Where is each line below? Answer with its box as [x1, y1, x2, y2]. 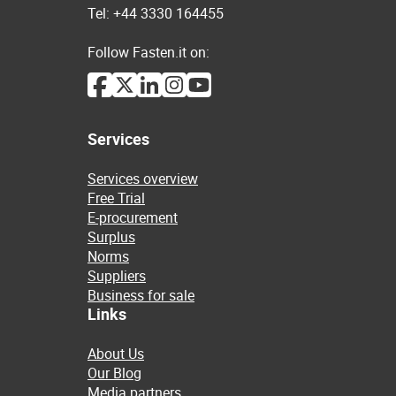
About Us [88, 344, 144, 363]
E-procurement [88, 208, 178, 227]
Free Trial [88, 188, 145, 208]
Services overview [88, 169, 198, 188]
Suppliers [88, 266, 146, 286]
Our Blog [88, 363, 141, 383]
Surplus [88, 227, 135, 247]
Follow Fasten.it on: [88, 42, 209, 62]
